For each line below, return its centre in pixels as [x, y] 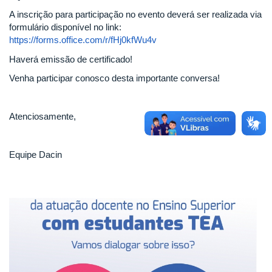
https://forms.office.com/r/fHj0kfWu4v [84, 40]
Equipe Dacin [36, 155]
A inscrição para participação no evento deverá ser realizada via [135, 14]
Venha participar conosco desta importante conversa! [114, 78]
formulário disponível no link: [65, 27]
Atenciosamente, [42, 116]
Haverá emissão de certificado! [71, 59]
